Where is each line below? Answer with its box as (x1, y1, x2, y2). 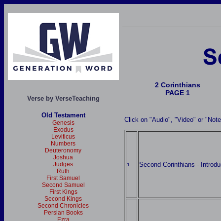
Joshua (53, 154, 73, 161)
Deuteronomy (45, 147, 81, 154)
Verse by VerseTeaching (27, 95, 100, 102)
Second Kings (44, 195, 82, 202)
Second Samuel (41, 182, 85, 188)
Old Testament (41, 111, 85, 119)
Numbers (51, 140, 75, 147)
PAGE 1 (165, 89, 190, 97)
